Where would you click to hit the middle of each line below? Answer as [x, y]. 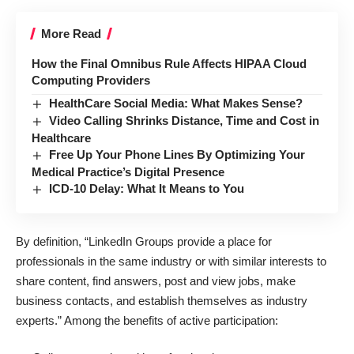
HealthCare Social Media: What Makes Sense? [176, 104]
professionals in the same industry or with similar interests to [171, 261]
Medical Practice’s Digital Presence [128, 172]
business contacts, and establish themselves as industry [162, 300]
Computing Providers [91, 81]
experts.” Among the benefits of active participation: [147, 320]
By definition [47, 241]
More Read [71, 34]
